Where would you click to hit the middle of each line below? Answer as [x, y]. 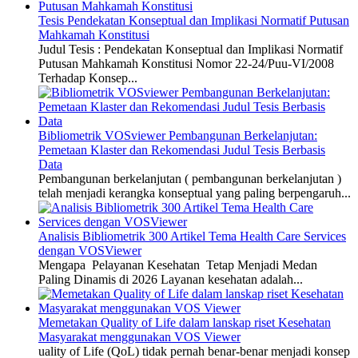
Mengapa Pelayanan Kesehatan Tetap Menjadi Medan [178, 265]
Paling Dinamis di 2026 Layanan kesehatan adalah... [171, 280]
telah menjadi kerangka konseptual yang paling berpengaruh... [195, 193]
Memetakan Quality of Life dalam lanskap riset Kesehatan [185, 323]
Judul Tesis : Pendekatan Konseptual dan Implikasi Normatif [191, 50]
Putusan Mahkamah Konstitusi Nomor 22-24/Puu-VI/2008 [186, 64]
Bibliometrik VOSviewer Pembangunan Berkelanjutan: [178, 136]
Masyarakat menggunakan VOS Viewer [139, 337]
